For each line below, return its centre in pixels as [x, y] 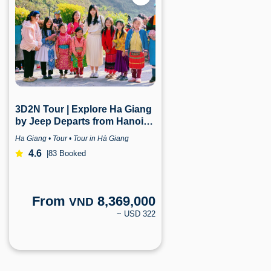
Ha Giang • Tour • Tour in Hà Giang [72, 138]
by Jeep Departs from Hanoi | [82, 121]
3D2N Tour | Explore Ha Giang [84, 109]
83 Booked [67, 154]
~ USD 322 [136, 214]
